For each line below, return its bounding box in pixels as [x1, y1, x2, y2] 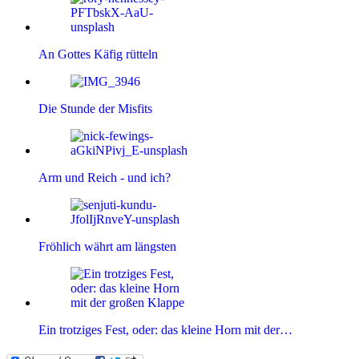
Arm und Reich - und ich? [38, 171, 171, 185]
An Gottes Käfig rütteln [38, 47, 158, 62]
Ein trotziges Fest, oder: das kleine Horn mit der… [38, 323, 292, 337]
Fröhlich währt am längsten [38, 240, 176, 254]
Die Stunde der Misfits [38, 102, 152, 116]
